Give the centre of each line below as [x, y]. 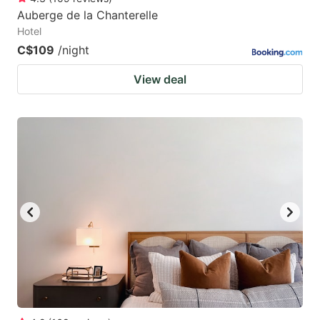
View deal [160, 79]
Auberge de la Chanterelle [87, 15]
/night [74, 50]
